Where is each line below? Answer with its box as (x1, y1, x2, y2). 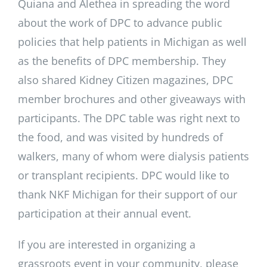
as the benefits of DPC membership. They (17, 53, 226, 68)
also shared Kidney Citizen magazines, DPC (17, 72, 233, 87)
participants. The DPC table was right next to (17, 110, 240, 125)
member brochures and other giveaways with (17, 91, 246, 106)
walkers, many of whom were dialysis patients (17, 148, 249, 163)
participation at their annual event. (17, 206, 191, 221)
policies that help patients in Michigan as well (17, 34, 247, 49)
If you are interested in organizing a (17, 237, 195, 252)
